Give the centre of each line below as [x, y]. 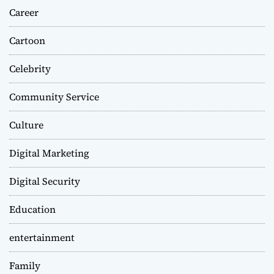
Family [25, 266]
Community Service [54, 97]
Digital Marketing [49, 153]
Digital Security [45, 181]
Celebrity [30, 69]
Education [32, 209]
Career [24, 13]
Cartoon [27, 41]
